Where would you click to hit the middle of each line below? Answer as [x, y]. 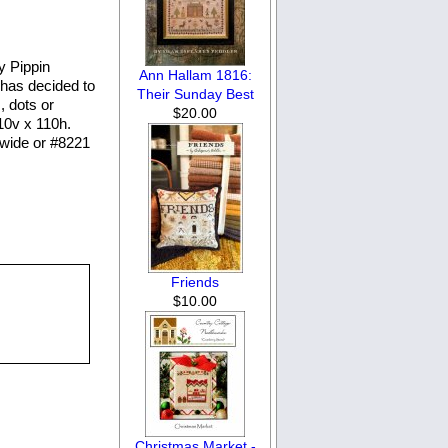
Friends [195, 281]
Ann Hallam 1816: [195, 74]
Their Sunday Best [195, 93]
